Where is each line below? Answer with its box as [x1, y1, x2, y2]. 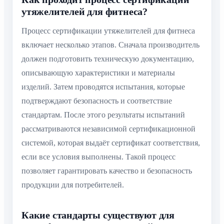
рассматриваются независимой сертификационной [21, 124, 195, 133]
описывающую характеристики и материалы [21, 68, 175, 77]
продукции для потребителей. [21, 180, 124, 189]
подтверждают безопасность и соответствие [21, 96, 172, 105]
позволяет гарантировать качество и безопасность [21, 166, 192, 175]
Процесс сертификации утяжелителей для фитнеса [21, 26, 195, 35]
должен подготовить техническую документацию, [21, 54, 194, 63]
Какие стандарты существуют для [21, 209, 174, 221]
